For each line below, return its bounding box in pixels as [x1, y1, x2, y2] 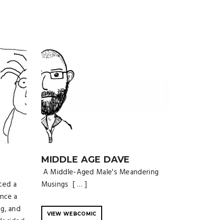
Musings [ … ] [41, 178, 87, 191]
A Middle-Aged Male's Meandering [41, 166, 159, 178]
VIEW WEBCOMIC [47, 210, 97, 217]
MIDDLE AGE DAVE [41, 154, 130, 165]
